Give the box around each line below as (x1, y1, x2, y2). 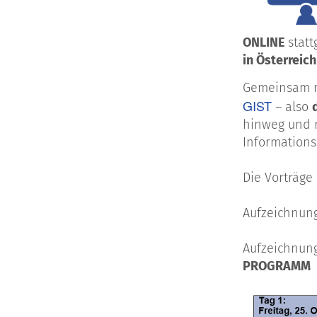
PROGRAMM (243, 258, 311, 275)
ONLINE (243, 35, 284, 51)
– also (272, 99, 312, 115)
